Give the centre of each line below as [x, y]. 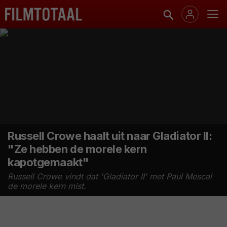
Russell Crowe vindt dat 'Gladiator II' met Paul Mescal [110, 177]
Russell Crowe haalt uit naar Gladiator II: [110, 136]
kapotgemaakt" [48, 162]
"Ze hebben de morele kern [77, 149]
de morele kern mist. [47, 186]
